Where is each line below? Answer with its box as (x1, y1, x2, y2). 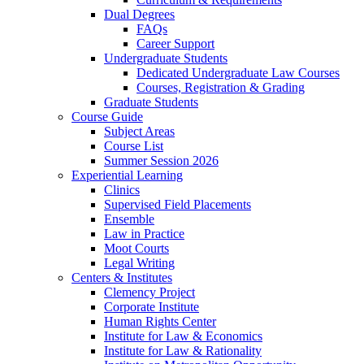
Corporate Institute (104, 300, 199, 314)
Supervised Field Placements (104, 197, 251, 212)
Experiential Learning (71, 168, 183, 183)
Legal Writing (104, 256, 175, 271)
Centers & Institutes (71, 271, 172, 285)
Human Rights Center (104, 314, 216, 329)
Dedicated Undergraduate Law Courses (136, 66, 340, 80)
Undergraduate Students (104, 51, 227, 66)
